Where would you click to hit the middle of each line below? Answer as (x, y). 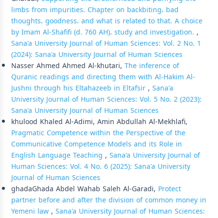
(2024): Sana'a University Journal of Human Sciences (97, 54)
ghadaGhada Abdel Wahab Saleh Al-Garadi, (85, 189)
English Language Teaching (58, 155)
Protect (170, 189)
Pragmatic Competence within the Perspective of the (98, 133)
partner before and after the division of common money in (109, 200)
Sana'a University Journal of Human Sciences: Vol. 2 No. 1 (106, 43)
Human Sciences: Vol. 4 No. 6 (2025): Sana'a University (101, 166)
